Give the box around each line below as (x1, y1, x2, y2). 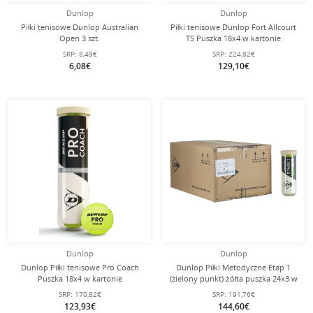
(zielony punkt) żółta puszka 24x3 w (169, 273, 298, 284)
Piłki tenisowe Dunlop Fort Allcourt (170, 22, 296, 32)
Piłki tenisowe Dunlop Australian (21, 22, 138, 32)
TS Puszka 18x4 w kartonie (186, 33, 281, 43)
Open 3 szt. (59, 33, 100, 43)
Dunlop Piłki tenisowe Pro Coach (20, 262, 139, 272)
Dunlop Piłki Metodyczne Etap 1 (176, 262, 291, 272)
